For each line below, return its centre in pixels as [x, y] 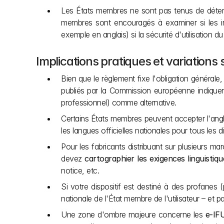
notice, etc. [80, 170]
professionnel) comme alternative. [119, 102]
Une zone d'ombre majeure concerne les [133, 214]
